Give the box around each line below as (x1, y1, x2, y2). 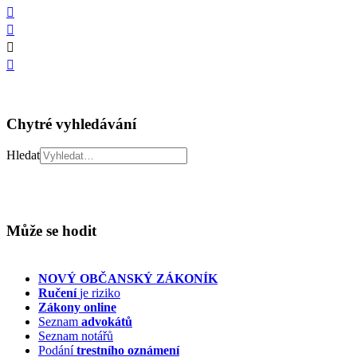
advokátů (81, 314, 132, 328)
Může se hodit (6, 222, 96, 239)
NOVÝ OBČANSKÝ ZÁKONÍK (38, 271, 218, 285)
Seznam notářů (38, 328, 113, 343)
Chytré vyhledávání (6, 115, 136, 132)
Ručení (38, 285, 80, 300)
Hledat (6, 148, 40, 163)
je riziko (80, 285, 120, 300)
